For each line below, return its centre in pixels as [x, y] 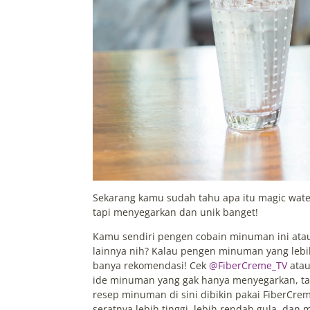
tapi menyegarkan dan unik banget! [176, 212]
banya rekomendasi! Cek [151, 265]
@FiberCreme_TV [248, 265]
